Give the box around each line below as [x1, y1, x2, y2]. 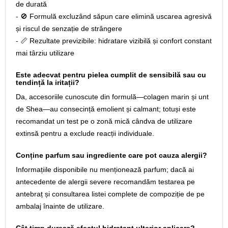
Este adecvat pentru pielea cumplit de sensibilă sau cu [16, 71, 206, 79]
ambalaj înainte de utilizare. [16, 202, 104, 210]
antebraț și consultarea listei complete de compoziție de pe [16, 190, 205, 198]
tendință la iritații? [16, 78, 79, 87]
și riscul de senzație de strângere [16, 24, 122, 33]
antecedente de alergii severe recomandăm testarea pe [16, 178, 195, 186]
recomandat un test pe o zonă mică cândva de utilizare [16, 117, 192, 125]
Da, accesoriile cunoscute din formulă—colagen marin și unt [16, 93, 209, 101]
